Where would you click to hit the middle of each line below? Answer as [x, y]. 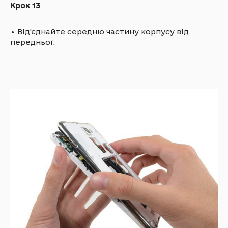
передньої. [33, 42]
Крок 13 [25, 6]
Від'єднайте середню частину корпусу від [103, 32]
